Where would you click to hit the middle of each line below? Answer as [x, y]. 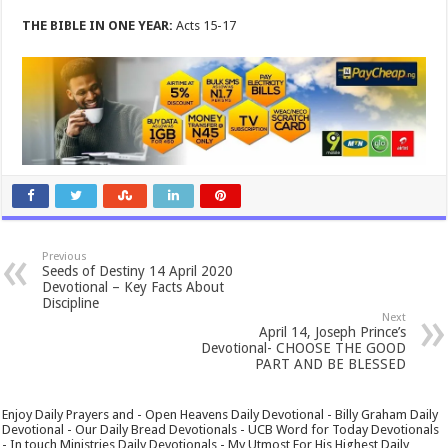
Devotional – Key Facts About [133, 286]
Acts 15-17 [205, 25]
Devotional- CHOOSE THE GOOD [303, 347]
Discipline [71, 302]
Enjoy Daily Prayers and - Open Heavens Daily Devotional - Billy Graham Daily [220, 414]
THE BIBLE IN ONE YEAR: [98, 25]
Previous [65, 256]
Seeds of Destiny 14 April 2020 [138, 270]
